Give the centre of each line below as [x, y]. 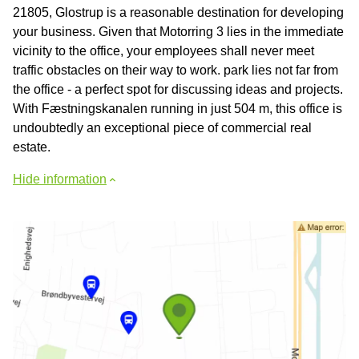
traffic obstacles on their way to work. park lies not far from [175, 70]
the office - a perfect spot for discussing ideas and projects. [178, 89]
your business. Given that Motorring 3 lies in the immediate [178, 31]
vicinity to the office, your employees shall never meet [163, 50]
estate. [32, 147]
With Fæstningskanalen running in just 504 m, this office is [177, 108]
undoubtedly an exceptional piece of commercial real [162, 127]
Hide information [60, 179]
